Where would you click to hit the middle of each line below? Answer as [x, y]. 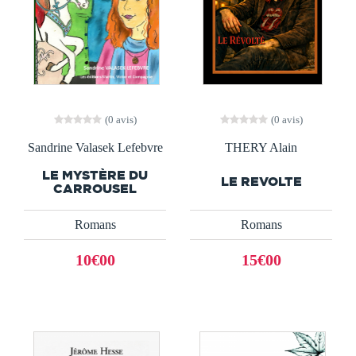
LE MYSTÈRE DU [95, 174]
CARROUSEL [95, 188]
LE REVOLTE [261, 182]
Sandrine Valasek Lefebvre [95, 147]
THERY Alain [261, 147]
